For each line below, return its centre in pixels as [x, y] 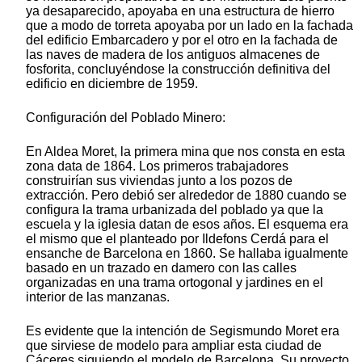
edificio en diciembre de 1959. [112, 84]
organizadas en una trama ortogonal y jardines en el [175, 283]
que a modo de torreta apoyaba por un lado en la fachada [189, 26]
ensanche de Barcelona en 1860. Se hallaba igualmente [187, 254]
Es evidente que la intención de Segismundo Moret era [183, 331]
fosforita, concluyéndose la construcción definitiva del [178, 69]
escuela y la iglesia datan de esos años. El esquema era [187, 225]
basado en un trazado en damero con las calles [161, 268]
